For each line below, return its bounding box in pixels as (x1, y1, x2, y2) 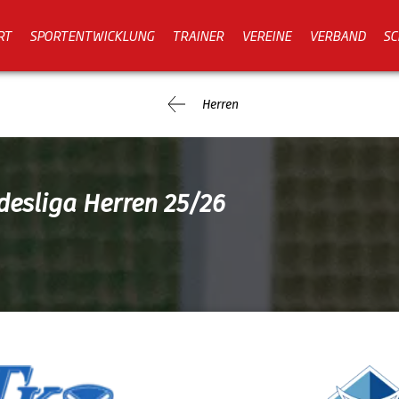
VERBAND (309, 25, 365, 45)
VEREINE (241, 25, 291, 45)
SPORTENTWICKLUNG (29, 25, 154, 45)
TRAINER (172, 25, 224, 45)
